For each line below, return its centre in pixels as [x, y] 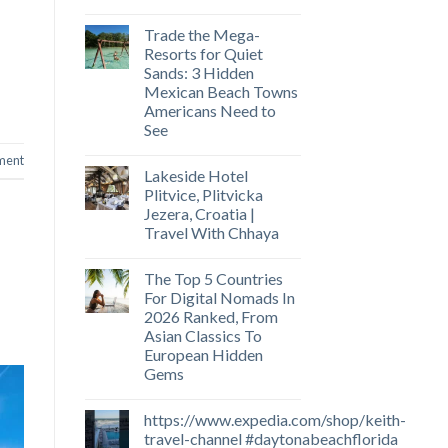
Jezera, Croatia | [199, 214]
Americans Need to [209, 111]
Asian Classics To [202, 336]
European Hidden [203, 355]
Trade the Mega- [201, 35]
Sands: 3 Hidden [198, 73]
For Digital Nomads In [219, 298]
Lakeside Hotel [195, 176]
